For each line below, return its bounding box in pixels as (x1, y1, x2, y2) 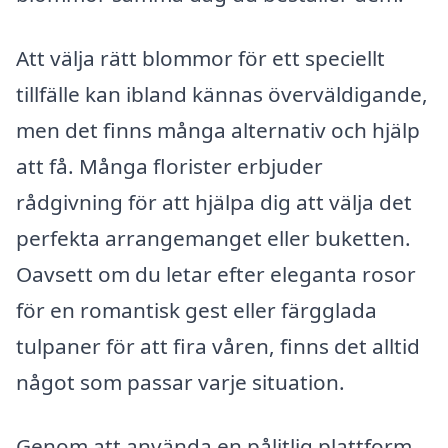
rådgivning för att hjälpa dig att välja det (16, 187, 412, 216)
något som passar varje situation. (16, 367, 345, 396)
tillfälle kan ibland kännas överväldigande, (16, 79, 428, 108)
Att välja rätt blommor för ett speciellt (16, 43, 385, 72)
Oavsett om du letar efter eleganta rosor (16, 259, 416, 288)
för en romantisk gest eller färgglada (16, 295, 377, 324)
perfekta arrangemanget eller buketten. (16, 223, 411, 252)
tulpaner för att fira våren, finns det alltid (16, 331, 420, 360)
